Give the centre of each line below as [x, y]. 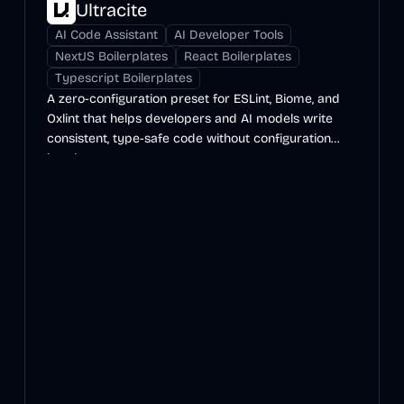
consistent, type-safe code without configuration [188, 138]
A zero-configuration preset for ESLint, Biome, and [193, 99]
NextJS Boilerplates [111, 56]
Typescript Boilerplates [123, 78]
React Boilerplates [237, 56]
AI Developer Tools [228, 35]
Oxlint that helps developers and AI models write [189, 119]
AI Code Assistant [106, 35]
